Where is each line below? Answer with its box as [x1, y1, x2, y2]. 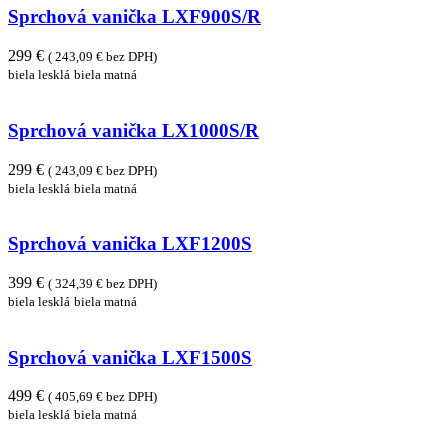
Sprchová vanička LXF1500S [8, 346, 252, 368]
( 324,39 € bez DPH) [48, 275, 157, 291]
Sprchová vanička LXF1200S [8, 233, 252, 255]
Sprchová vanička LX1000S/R [8, 119, 259, 141]
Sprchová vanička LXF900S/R [8, 6, 261, 28]
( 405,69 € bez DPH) [48, 389, 157, 405]
